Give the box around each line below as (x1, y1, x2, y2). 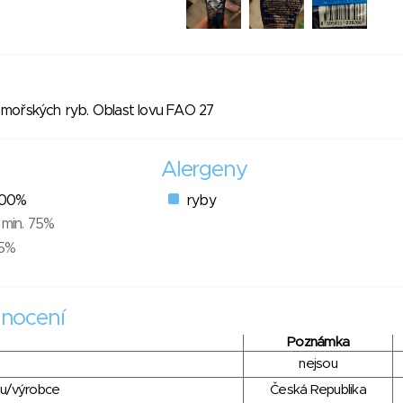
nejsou (299, 357, 337, 371)
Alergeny (161, 159, 247, 181)
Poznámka (287, 336, 349, 349)
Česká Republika (270, 383, 366, 397)
